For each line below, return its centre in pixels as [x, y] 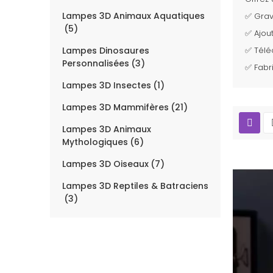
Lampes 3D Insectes [107, 86]
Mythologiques [95, 142]
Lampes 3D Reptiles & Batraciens [135, 186]
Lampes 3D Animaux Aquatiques [133, 16]
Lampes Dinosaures [106, 51]
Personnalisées [96, 64]
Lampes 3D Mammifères [115, 108]
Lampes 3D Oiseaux [105, 164]
